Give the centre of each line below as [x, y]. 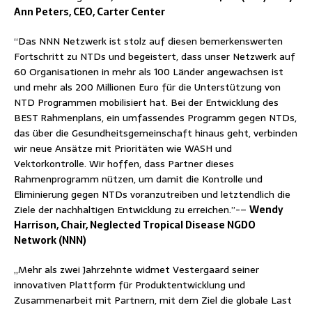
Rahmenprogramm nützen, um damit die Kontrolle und [138, 179]
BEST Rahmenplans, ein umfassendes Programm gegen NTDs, [155, 117]
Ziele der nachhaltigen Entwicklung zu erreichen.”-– [132, 209]
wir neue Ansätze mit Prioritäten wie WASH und [123, 148]
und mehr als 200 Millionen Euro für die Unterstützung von [147, 87]
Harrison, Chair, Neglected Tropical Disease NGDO [135, 225]
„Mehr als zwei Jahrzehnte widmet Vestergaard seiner [136, 269]
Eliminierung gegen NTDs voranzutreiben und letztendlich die [152, 194]
